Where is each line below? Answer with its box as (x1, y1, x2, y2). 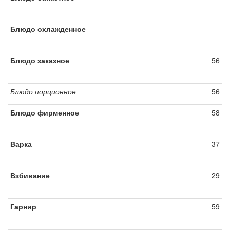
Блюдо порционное (10, 86, 76, 97)
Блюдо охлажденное (10, 24, 86, 34)
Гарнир (10, 201, 36, 212)
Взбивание (10, 170, 50, 180)
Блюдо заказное (10, 55, 69, 65)
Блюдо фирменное (10, 107, 79, 118)
